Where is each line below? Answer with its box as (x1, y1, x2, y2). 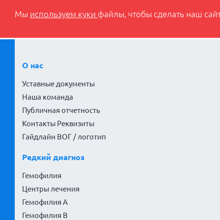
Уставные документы (22, 80, 95, 88)
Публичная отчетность (22, 106, 100, 115)
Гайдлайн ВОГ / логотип (22, 133, 106, 141)
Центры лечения (22, 185, 80, 193)
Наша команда (22, 93, 73, 102)
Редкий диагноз (22, 153, 84, 162)
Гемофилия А (22, 198, 68, 207)
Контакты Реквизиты (22, 119, 94, 128)
